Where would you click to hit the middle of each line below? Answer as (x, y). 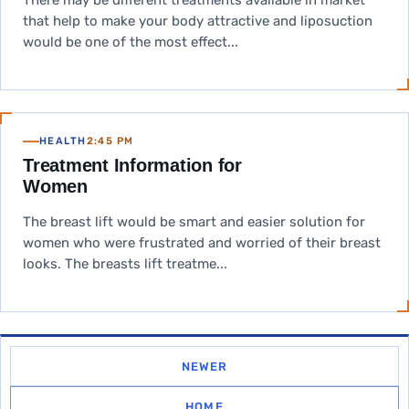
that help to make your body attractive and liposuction (198, 21)
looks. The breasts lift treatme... (125, 264)
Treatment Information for (132, 165)
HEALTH (63, 141)
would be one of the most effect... (131, 42)
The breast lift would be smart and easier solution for (194, 222)
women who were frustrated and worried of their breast (202, 243)
